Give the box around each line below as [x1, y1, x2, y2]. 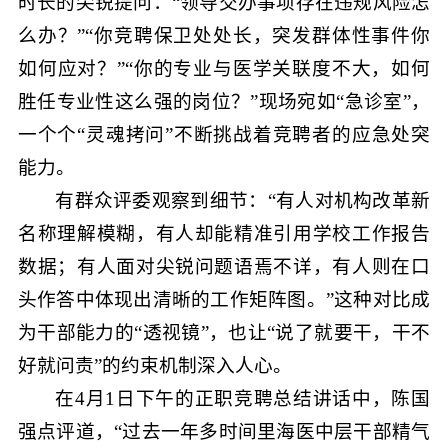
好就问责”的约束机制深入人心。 [17, 354, 292, 376]
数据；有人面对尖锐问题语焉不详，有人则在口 [17, 255, 431, 277]
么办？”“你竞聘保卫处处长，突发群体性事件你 [17, 24, 431, 46]
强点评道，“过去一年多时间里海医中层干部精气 [17, 420, 431, 442]
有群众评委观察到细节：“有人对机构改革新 [55, 189, 431, 211]
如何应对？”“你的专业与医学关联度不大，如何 [17, 57, 431, 79]
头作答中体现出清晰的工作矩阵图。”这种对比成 [17, 288, 431, 310]
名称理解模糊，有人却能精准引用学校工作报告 [17, 222, 431, 244]
